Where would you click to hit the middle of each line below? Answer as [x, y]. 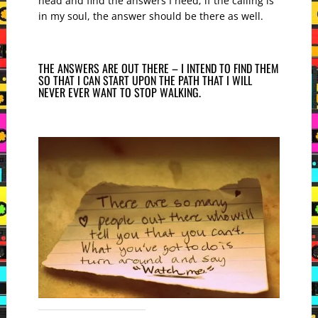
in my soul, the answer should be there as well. [150, 16]
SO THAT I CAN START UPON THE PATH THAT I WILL [145, 81]
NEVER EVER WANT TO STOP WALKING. [119, 93]
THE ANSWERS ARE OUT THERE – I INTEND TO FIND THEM [158, 68]
